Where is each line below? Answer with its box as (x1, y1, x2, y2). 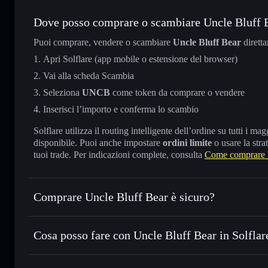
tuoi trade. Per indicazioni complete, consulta (33, 149, 205, 160)
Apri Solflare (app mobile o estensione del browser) (43, 53, 237, 64)
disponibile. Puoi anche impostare (33, 137, 163, 148)
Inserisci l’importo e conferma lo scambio (43, 103, 199, 114)
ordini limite (163, 137, 212, 148)
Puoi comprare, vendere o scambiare (33, 36, 173, 47)
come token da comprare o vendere (110, 87, 245, 98)
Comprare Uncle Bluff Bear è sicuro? (33, 190, 215, 203)
